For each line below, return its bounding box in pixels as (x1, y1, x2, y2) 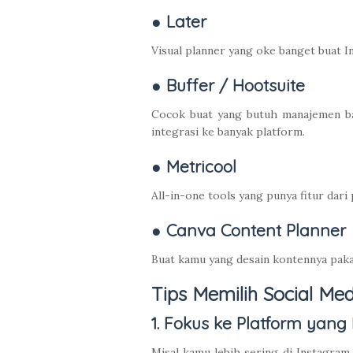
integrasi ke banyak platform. (151, 124, 305, 139)
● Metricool (151, 156, 236, 177)
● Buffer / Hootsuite (151, 75, 305, 96)
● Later (151, 11, 206, 32)
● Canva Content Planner (151, 220, 346, 241)
